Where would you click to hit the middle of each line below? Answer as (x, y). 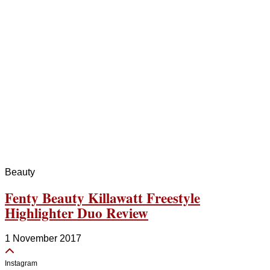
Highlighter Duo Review (77, 213)
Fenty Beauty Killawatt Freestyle (102, 198)
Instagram (21, 264)
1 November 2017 (43, 239)
